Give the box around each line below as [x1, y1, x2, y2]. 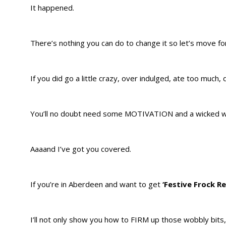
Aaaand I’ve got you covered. [30, 144, 131, 154]
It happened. [30, 3, 74, 13]
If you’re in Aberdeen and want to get [30, 179, 162, 190]
